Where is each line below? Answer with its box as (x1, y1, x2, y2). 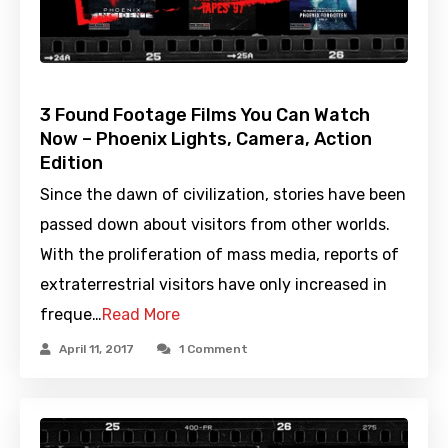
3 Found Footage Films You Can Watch (40, 103, 370, 126)
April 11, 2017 (59, 341, 134, 356)
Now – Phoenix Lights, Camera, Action (40, 127, 372, 150)
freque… (40, 304, 102, 324)
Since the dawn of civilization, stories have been (40, 184, 406, 204)
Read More (102, 304, 180, 324)
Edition (40, 151, 103, 174)
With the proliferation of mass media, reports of (40, 244, 399, 264)
